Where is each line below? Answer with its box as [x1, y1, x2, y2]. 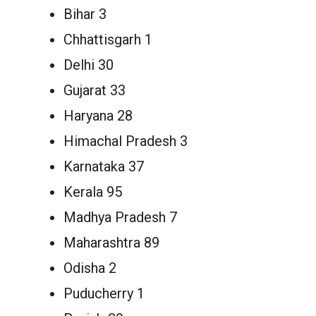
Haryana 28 [63, 107, 133, 125]
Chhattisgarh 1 [63, 31, 152, 49]
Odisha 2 [63, 260, 116, 277]
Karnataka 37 [63, 158, 144, 176]
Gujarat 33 [63, 82, 126, 99]
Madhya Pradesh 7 [63, 209, 177, 226]
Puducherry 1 [63, 285, 145, 303]
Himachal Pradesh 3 [63, 133, 188, 150]
